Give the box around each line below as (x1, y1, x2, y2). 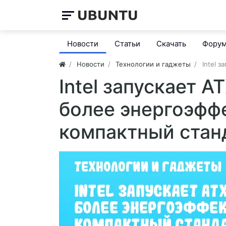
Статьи (115, 39, 140, 48)
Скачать (156, 39, 186, 48)
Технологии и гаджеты (116, 60, 191, 68)
